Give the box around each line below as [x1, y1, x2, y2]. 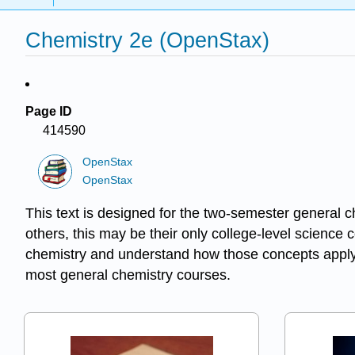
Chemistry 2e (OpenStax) [25, 28, 269, 53]
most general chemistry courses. [25, 267, 231, 284]
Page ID [25, 105, 72, 118]
